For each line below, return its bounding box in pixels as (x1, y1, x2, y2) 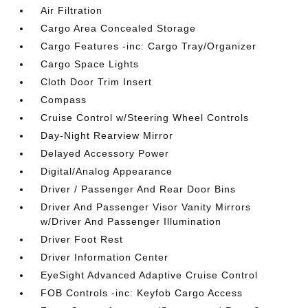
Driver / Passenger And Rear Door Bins (41, 184, 236, 195)
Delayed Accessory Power (41, 148, 170, 159)
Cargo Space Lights (41, 58, 140, 69)
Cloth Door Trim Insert (41, 76, 153, 87)
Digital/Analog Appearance (41, 166, 173, 177)
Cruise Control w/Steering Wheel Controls (41, 112, 250, 123)
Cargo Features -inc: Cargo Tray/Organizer (41, 41, 257, 52)
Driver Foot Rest (41, 234, 124, 245)
